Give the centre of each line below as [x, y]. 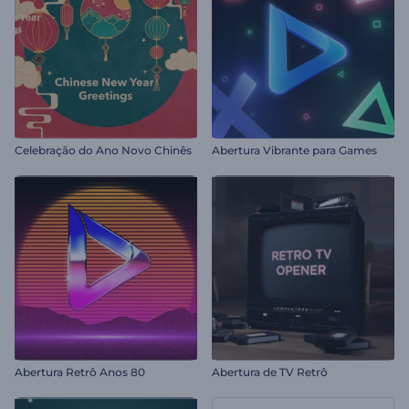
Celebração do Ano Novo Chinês [103, 150]
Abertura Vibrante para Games [294, 150]
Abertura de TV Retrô [270, 372]
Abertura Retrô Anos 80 [80, 372]
